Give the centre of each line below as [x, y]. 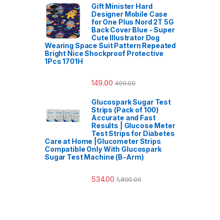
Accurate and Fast [124, 118]
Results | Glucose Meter [133, 126]
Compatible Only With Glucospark [103, 149]
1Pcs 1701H [64, 61]
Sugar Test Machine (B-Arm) [94, 157]
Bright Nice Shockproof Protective [104, 54]
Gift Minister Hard [122, 6]
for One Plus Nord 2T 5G [133, 22]
